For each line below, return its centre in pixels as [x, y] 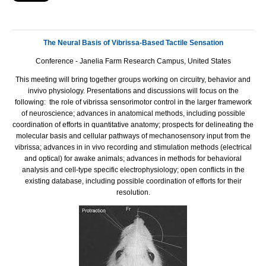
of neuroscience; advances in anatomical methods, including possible [133, 113]
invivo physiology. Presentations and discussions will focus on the [133, 91]
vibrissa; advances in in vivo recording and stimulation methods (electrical [133, 147]
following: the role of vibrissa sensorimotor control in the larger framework [133, 102]
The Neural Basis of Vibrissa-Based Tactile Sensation [133, 42]
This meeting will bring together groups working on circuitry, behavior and [133, 79]
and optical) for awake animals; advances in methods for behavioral [133, 158]
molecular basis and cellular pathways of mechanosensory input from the [133, 136]
